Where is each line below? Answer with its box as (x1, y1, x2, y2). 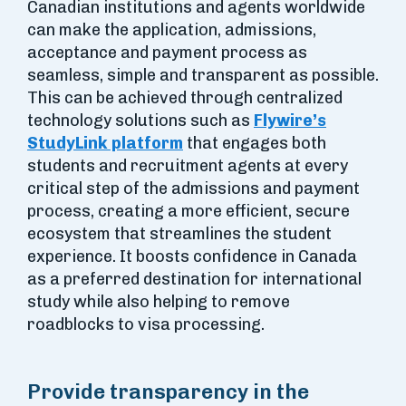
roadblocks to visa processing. (27, 314, 265, 334)
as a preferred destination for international (27, 269, 362, 289)
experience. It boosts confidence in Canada (27, 246, 357, 266)
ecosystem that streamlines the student (27, 224, 332, 244)
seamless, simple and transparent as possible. (27, 65, 379, 85)
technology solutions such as (27, 111, 254, 130)
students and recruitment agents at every (27, 156, 348, 176)
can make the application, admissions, (27, 20, 316, 40)
